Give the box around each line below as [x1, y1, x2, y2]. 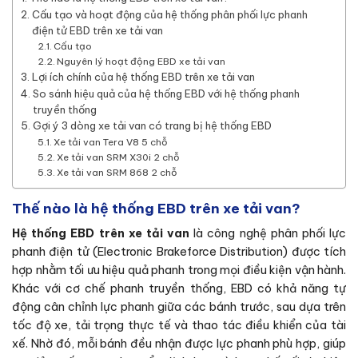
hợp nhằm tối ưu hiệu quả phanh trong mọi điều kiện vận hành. [12, 262, 346, 277]
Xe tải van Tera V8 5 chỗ [53, 135, 168, 148]
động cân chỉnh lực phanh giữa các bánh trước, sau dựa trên [12, 299, 346, 314]
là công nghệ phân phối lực [193, 225, 347, 241]
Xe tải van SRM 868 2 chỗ [56, 165, 177, 178]
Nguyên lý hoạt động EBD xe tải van [56, 54, 225, 67]
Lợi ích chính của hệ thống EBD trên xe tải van [31, 70, 255, 83]
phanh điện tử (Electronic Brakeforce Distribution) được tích [12, 244, 346, 259]
